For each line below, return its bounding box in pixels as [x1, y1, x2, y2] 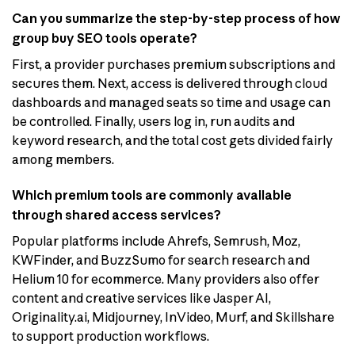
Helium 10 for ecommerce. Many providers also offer [12, 270, 319, 287]
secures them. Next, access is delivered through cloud [12, 74, 327, 91]
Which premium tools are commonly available [12, 186, 292, 203]
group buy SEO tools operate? [12, 29, 197, 46]
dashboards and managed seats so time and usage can [12, 94, 330, 110]
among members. [12, 151, 114, 167]
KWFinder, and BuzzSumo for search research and [12, 251, 310, 268]
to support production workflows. [12, 327, 209, 344]
